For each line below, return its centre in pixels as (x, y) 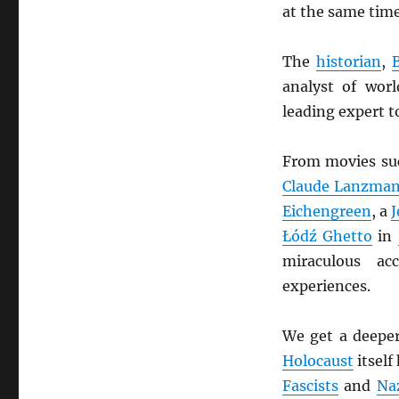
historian (348, 62)
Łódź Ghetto (327, 236)
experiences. (326, 286)
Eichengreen (326, 212)
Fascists (310, 386)
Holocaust (318, 361)
